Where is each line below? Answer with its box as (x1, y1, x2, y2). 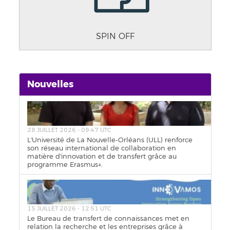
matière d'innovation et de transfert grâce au (27, 152, 177, 161)
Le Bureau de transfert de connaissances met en (27, 214, 189, 223)
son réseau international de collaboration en (27, 144, 176, 152)
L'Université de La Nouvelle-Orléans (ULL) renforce (27, 136, 193, 144)
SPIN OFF (95, 31, 135, 42)
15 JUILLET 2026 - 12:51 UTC (27, 205, 111, 212)
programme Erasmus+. (27, 160, 103, 169)
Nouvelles (27, 78, 73, 90)
